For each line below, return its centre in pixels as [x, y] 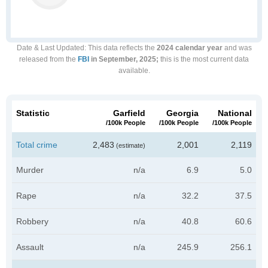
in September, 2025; [124, 59]
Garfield [129, 113]
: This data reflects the [120, 48]
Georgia [182, 113]
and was [237, 48]
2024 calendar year [189, 48]
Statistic [33, 113]
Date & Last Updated [50, 48]
